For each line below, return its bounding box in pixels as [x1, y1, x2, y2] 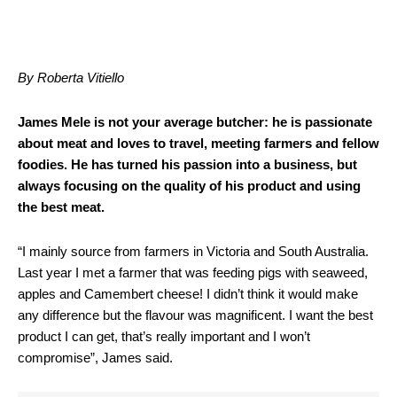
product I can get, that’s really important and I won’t [18, 329, 310, 344]
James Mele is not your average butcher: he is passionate [18, 114, 372, 129]
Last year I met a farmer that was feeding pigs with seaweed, [18, 265, 368, 280]
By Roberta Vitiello [18, 70, 124, 85]
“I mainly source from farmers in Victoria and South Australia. [18, 244, 369, 259]
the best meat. [18, 199, 105, 214]
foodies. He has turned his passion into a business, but [18, 157, 357, 172]
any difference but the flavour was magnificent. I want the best [18, 307, 373, 323]
